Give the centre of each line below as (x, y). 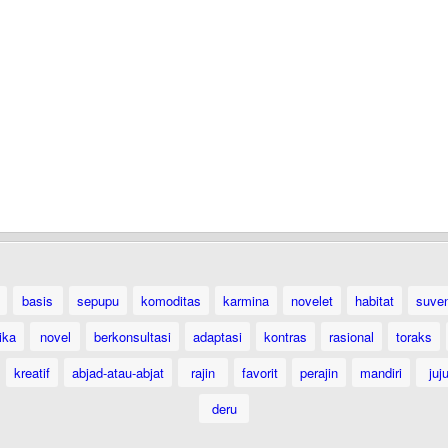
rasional (351, 336)
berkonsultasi (132, 336)
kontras (285, 336)
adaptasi (217, 336)
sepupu (97, 300)
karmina (245, 300)
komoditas (170, 300)
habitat (374, 300)
